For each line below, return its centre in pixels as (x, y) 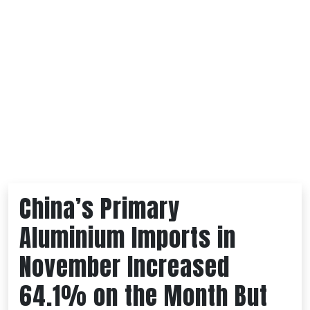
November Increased (125, 267)
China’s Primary (100, 209)
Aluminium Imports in (128, 238)
